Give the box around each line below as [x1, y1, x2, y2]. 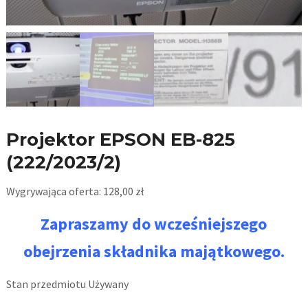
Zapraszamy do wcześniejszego [41, 212, 267, 234]
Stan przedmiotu [5, 276, 86, 291]
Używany [85, 276, 129, 291]
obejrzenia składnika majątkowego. [23, 240, 285, 262]
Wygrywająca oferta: [5, 184, 101, 198]
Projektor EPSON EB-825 [5, 128, 235, 151]
